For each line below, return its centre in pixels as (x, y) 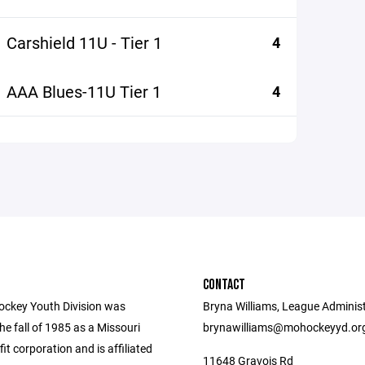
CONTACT (224, 285)
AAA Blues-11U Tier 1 (84, 91)
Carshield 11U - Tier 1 (84, 42)
